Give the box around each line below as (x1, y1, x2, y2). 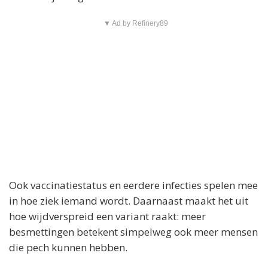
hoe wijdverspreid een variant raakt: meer (9, 209, 206, 223)
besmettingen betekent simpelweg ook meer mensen (9, 224, 258, 239)
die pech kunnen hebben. (9, 240, 127, 254)
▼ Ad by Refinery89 (103, 19, 168, 28)
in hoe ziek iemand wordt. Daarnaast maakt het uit (9, 193, 248, 208)
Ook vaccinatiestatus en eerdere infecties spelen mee (9, 178, 258, 192)
